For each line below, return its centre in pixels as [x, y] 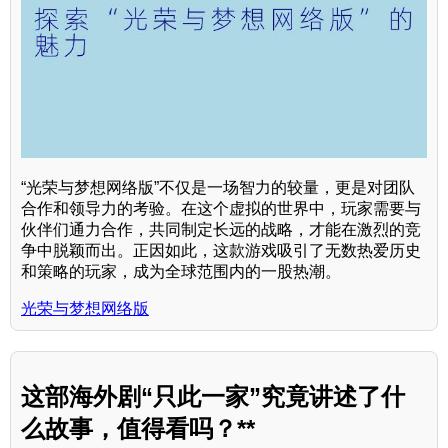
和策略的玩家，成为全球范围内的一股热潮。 [181, 271]
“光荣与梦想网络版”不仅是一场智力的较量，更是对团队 [218, 187]
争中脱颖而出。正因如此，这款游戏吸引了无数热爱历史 [221, 250]
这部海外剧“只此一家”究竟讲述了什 [213, 397]
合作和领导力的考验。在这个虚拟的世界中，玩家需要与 [221, 208]
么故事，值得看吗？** [138, 429]
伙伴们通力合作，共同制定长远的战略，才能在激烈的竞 [221, 229]
